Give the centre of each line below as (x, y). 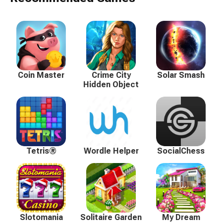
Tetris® (41, 151)
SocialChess (181, 151)
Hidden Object (111, 85)
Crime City (111, 75)
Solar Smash (181, 75)
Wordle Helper (111, 151)
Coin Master (41, 75)
